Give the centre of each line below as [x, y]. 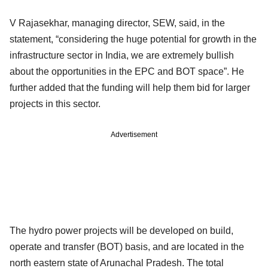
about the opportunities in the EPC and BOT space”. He [127, 71]
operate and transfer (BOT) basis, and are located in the [127, 246]
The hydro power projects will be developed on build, [121, 230]
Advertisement [134, 134]
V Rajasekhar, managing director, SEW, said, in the [117, 23]
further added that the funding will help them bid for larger [130, 87]
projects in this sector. [56, 103]
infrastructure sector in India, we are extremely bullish [122, 55]
